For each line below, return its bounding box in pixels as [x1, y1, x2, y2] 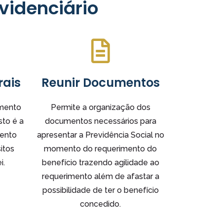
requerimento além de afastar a [41, 171, 159, 181]
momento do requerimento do [44, 144, 157, 153]
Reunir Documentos [41, 74, 160, 91]
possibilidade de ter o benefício [42, 185, 159, 195]
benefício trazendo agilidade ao [41, 157, 159, 167]
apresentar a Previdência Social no [37, 130, 164, 140]
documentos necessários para [44, 116, 156, 126]
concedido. [80, 199, 121, 209]
